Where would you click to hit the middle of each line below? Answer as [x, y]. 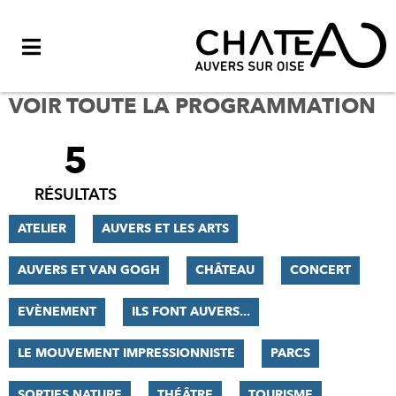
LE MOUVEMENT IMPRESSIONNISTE [126, 353]
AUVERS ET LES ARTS [165, 228]
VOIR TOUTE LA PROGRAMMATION [192, 107]
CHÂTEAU [225, 270]
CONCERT [320, 270]
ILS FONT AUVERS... [191, 312]
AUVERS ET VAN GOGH [89, 270]
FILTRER [46, 151]
